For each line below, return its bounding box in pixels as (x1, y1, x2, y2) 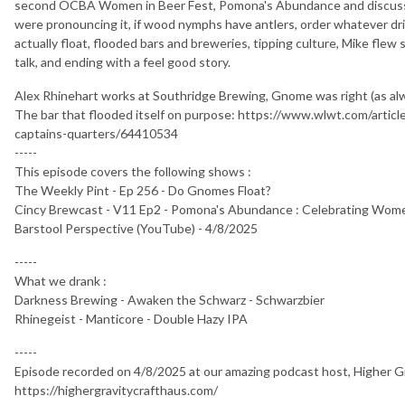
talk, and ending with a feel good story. (14, 53, 236, 70)
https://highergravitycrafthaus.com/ (14, 381, 218, 398)
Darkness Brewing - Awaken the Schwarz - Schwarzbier (14, 291, 325, 307)
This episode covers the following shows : (14, 163, 251, 179)
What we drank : (14, 272, 109, 288)
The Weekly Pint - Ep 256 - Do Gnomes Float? (14, 182, 271, 198)
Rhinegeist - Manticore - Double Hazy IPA (14, 310, 248, 326)
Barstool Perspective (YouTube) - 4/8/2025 (14, 220, 258, 236)
